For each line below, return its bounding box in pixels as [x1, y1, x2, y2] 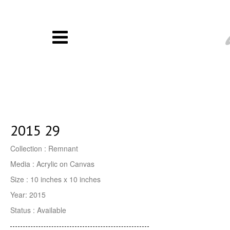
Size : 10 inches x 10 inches [10, 174, 101, 185]
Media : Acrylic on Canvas [10, 159, 94, 169]
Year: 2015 [10, 189, 46, 200]
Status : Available [10, 205, 66, 216]
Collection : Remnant [10, 143, 78, 154]
